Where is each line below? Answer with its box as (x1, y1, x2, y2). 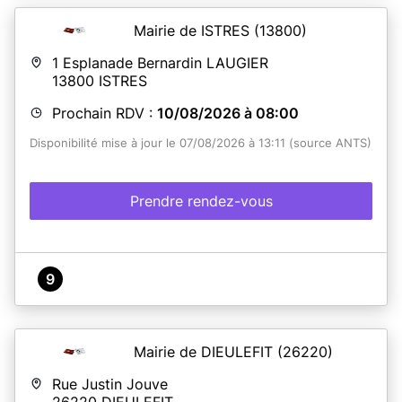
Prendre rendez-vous (129, 191, 273, 210)
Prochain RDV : (52, 103, 157, 122)
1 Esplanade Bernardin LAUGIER (52, 53, 268, 72)
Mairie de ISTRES (134, 21, 254, 39)
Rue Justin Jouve (52, 374, 168, 393)
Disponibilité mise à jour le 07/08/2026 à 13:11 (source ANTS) (30, 135, 371, 150)
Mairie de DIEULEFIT (134, 342, 277, 361)
